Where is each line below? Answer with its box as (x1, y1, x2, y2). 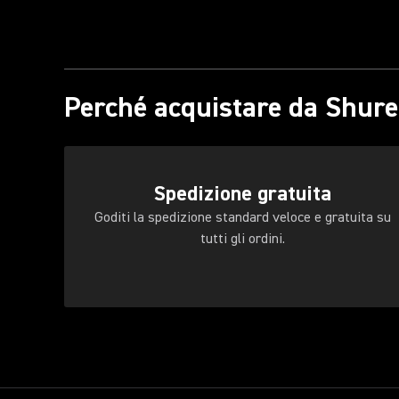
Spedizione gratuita (153, 180, 331, 208)
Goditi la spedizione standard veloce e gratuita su (94, 208, 391, 226)
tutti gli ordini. (199, 230, 285, 248)
